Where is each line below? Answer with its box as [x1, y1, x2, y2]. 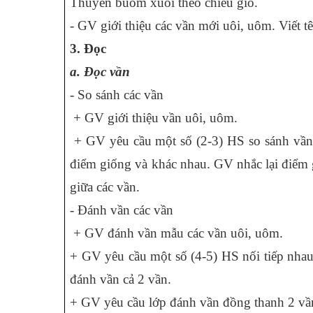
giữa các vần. [70, 180, 140, 194]
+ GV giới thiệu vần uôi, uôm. [70, 110, 238, 125]
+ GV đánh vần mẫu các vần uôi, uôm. [70, 226, 283, 240]
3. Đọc [70, 41, 106, 56]
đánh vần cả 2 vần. [70, 272, 171, 286]
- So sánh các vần [70, 87, 163, 102]
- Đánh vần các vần [70, 203, 173, 217]
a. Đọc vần [70, 64, 130, 79]
